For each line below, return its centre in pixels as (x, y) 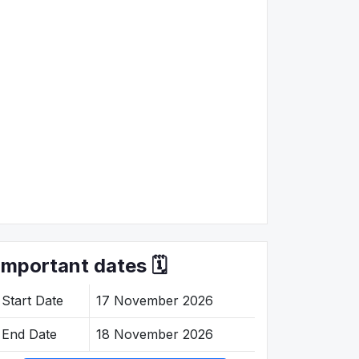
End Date (29, 334)
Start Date (32, 300)
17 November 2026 (155, 300)
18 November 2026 (155, 334)
